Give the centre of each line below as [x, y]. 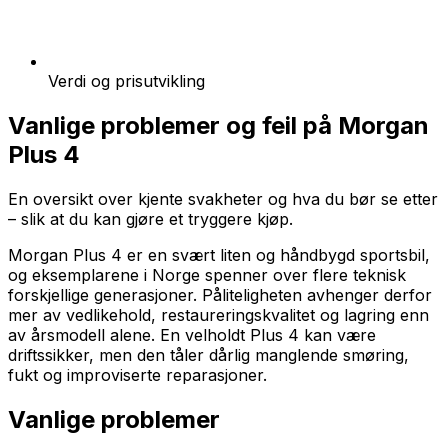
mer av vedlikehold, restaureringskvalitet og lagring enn [218, 314]
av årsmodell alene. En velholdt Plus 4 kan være [192, 334]
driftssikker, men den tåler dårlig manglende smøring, [208, 354]
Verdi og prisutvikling [126, 81]
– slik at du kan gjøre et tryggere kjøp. [150, 218]
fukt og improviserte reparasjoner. [137, 374]
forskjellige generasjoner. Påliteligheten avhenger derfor [220, 294]
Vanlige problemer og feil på [173, 125]
